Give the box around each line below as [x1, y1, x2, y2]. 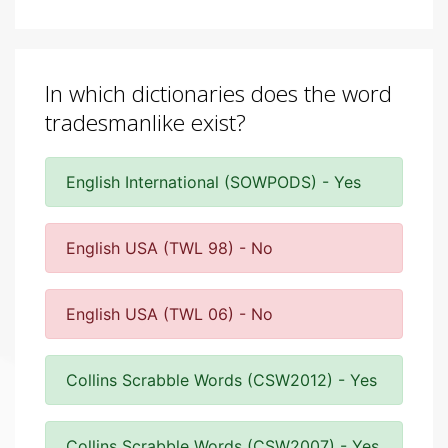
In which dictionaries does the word [45, 78, 392, 109]
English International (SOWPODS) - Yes [66, 172, 361, 192]
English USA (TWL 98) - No [66, 238, 273, 258]
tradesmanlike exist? [45, 107, 246, 138]
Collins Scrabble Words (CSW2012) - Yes [66, 370, 377, 390]
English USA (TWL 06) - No [66, 304, 273, 324]
